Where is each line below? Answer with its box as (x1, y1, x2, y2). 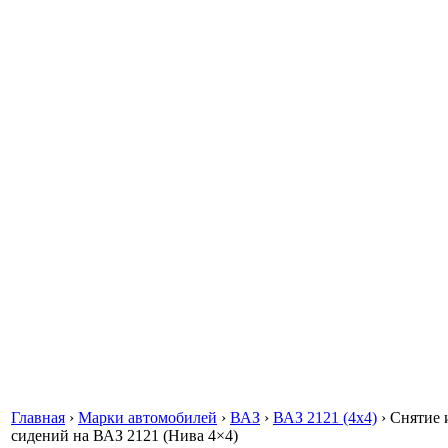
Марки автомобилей (78, 409, 217, 426)
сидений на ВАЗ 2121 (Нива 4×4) (11, 427, 238, 444)
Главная (11, 409, 65, 426)
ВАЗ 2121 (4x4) (273, 409, 377, 426)
